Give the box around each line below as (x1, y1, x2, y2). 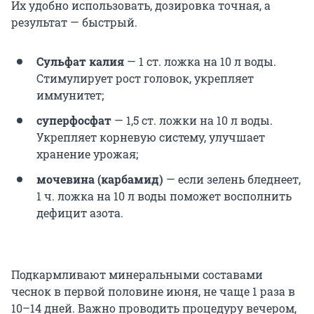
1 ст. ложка (139, 54, 200, 69)
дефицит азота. (36, 205, 123, 221)
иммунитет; (36, 88, 104, 103)
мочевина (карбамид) (36, 172, 163, 187)
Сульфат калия (36, 54, 124, 69)
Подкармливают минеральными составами (11, 267, 263, 282)
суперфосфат (36, 113, 111, 128)
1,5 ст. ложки (126, 113, 197, 128)
